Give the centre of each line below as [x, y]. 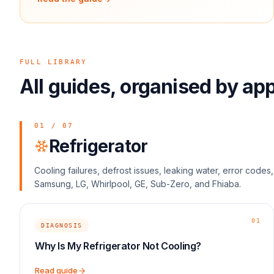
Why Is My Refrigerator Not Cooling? [118, 246]
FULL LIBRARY [54, 62]
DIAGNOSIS [62, 225]
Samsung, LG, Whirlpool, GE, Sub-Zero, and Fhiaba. [138, 184]
